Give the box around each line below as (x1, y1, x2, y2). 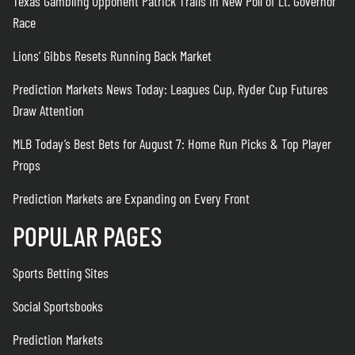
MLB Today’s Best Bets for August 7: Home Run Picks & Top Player (13, 135, 331, 152)
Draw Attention (13, 101, 84, 119)
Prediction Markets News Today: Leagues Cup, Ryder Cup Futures (13, 80, 328, 97)
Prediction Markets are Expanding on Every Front (13, 189, 250, 207)
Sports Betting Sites (13, 264, 109, 281)
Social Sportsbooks (13, 297, 103, 315)
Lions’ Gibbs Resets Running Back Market (13, 47, 212, 64)
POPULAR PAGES (13, 219, 162, 252)
